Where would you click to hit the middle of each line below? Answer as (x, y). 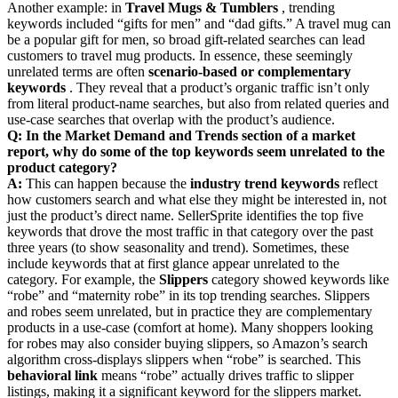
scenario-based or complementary (250, 71)
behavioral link (52, 375)
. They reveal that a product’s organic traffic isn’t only (218, 87)
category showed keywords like (298, 279)
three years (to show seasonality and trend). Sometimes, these (178, 247)
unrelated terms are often (78, 71)
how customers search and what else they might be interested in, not (197, 199)
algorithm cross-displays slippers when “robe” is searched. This (184, 359)
